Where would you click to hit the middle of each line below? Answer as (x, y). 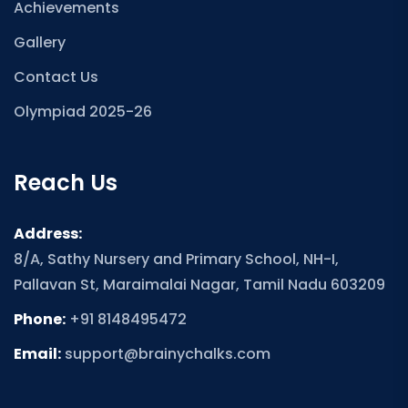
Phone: (40, 319)
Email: (37, 353)
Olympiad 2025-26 (83, 111)
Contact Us (56, 76)
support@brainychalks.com (168, 353)
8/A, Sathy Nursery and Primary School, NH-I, (176, 259)
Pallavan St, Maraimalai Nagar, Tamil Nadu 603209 (199, 284)
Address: (48, 233)
